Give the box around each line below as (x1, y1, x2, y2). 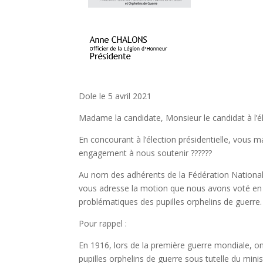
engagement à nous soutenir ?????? (79, 147, 213, 159)
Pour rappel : (79, 218, 127, 229)
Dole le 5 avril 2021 (79, 90, 152, 102)
